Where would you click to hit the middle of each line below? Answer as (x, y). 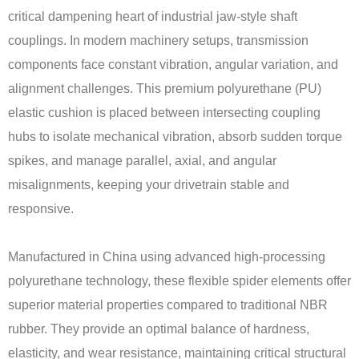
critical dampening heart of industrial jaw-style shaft (153, 16)
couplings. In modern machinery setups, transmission (158, 40)
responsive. (41, 209)
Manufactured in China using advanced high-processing (167, 257)
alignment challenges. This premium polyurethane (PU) (165, 89)
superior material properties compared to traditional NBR (168, 305)
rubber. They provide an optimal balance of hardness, (159, 329)
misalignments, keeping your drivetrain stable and (149, 185)
